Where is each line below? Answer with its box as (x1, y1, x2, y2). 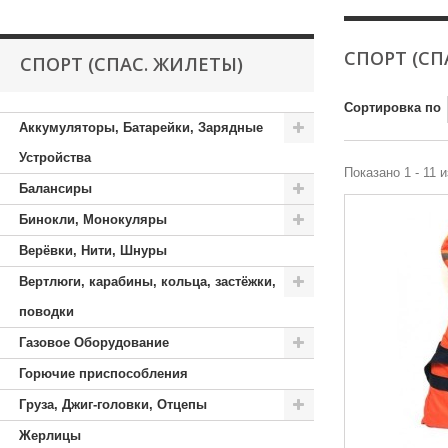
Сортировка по (343, 100, 441, 115)
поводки (19, 304, 74, 319)
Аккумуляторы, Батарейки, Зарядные (19, 120, 263, 135)
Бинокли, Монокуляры (19, 212, 167, 227)
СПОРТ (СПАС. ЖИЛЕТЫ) (20, 52, 243, 76)
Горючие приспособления (19, 366, 188, 381)
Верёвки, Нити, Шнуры (19, 243, 167, 258)
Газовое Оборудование (19, 335, 169, 350)
